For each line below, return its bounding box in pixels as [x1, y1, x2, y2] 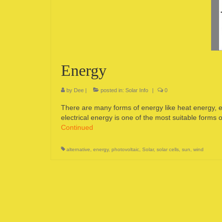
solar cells [157, 147, 179, 152]
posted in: [99, 87, 125, 93]
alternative [66, 147, 90, 152]
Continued [61, 123, 93, 131]
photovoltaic [111, 147, 139, 152]
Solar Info [125, 87, 148, 93]
